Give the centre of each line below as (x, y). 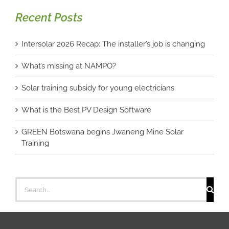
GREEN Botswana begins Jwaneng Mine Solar (102, 132)
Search (27, 183)
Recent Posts (49, 17)
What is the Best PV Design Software (86, 110)
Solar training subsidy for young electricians (98, 88)
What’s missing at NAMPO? (69, 66)
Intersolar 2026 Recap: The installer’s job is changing (113, 44)
